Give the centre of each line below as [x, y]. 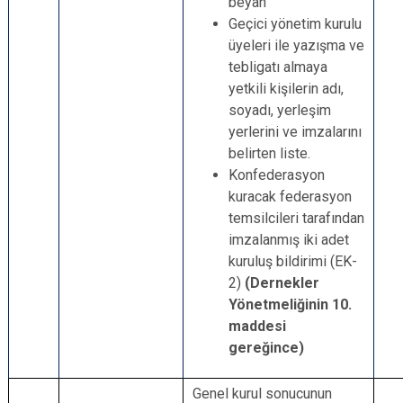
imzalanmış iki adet [289, 240]
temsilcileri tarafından [296, 218]
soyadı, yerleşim [280, 110]
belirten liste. [269, 153]
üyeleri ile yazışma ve [296, 45]
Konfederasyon [277, 175]
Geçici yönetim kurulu [295, 24]
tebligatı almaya [278, 67]
